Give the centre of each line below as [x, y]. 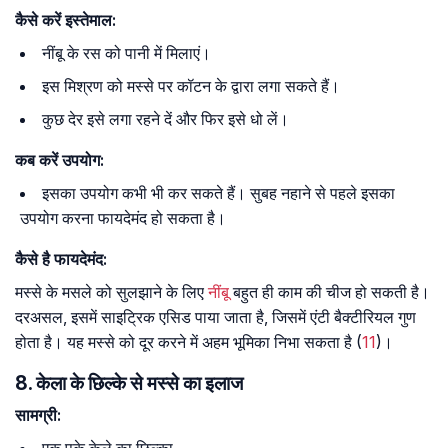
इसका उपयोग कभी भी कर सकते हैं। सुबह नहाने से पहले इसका [218, 193]
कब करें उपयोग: [59, 160]
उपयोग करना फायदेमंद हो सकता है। [123, 218]
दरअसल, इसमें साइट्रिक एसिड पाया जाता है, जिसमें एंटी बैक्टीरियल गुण [215, 317]
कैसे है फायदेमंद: [61, 259]
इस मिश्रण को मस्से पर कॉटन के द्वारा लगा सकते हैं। [191, 86]
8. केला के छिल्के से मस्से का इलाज [129, 383]
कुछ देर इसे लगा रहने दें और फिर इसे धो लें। [165, 119]
